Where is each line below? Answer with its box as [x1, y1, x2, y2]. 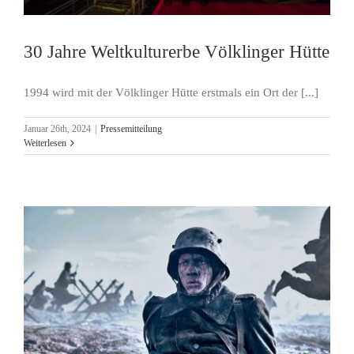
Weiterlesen [24, 137, 66, 149]
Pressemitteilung [100, 123, 162, 135]
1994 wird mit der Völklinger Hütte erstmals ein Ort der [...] [24, 86, 318, 100]
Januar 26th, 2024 [24, 123, 91, 135]
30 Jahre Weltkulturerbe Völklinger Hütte [24, 41, 330, 62]
